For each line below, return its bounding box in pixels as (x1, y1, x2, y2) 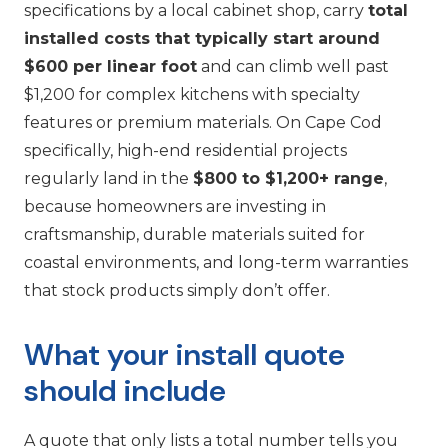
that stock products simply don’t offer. (24, 281, 330, 301)
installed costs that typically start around (24, 29, 380, 49)
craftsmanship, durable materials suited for (24, 225, 365, 245)
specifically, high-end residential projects (24, 141, 347, 161)
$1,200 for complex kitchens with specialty (24, 85, 360, 105)
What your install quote (24, 335, 345, 375)
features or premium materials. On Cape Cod (24, 113, 382, 133)
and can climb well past (197, 57, 389, 77)
